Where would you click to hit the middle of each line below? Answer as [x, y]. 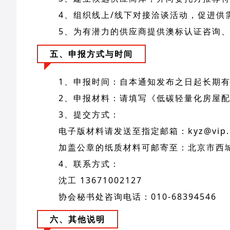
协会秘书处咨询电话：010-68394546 [138, 197]
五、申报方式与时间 [91, 54]
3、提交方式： [89, 115]
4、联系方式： [89, 164]
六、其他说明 [78, 219]
